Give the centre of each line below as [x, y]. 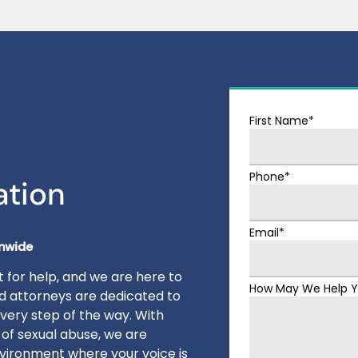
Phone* [269, 176]
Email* [267, 232]
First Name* [281, 120]
